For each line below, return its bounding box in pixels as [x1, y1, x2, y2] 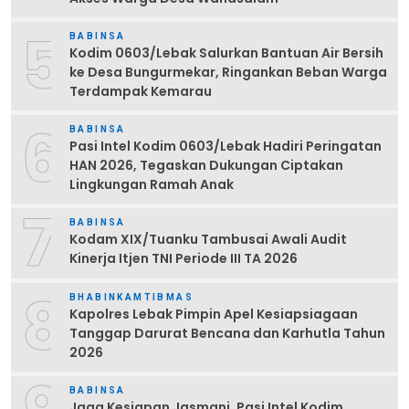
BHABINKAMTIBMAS [69, 291, 194, 302]
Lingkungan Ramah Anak [69, 174, 234, 194]
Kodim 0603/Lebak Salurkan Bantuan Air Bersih [69, 43, 383, 62]
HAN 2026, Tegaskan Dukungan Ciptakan [69, 155, 343, 174]
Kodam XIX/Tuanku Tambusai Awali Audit [69, 230, 347, 249]
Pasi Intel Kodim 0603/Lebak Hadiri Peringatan [69, 136, 382, 155]
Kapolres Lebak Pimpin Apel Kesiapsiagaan [69, 304, 358, 323]
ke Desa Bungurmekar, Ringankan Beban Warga [69, 62, 387, 81]
